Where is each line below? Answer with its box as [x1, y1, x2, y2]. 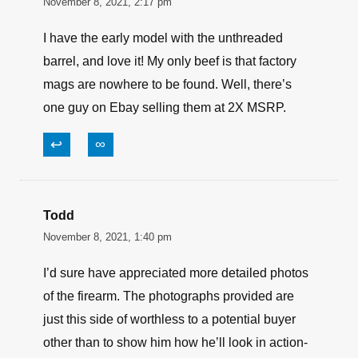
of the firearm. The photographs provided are [43, 289, 294, 304]
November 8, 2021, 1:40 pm [43, 231, 172, 244]
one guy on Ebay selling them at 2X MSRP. [43, 101, 286, 115]
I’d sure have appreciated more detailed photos [43, 266, 308, 280]
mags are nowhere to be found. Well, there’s [43, 78, 292, 92]
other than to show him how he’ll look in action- [43, 336, 308, 350]
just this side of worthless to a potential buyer [43, 312, 296, 327]
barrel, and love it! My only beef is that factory [43, 54, 296, 69]
